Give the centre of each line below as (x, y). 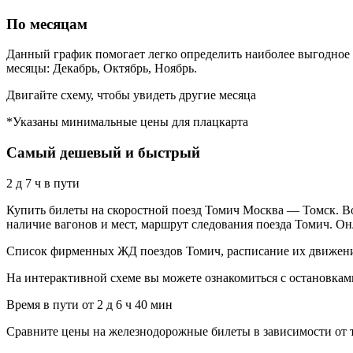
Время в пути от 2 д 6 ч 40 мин (89, 304)
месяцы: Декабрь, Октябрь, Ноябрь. (102, 69)
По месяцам (47, 24)
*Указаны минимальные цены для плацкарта (127, 122)
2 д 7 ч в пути (43, 183)
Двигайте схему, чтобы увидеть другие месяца (131, 95)
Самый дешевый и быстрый (103, 153)
